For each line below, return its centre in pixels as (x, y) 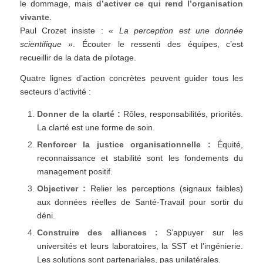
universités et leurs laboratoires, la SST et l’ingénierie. (140, 246)
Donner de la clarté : (79, 114)
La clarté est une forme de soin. (96, 127)
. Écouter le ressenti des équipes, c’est (158, 44)
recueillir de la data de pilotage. (78, 58)
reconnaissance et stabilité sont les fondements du (140, 158)
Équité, (227, 144)
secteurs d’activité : (55, 91)
